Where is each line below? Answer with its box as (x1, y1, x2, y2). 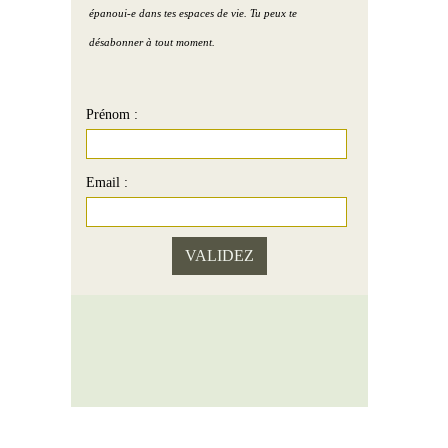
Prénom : (85, 107, 138, 123)
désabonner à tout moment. (88, 36, 215, 49)
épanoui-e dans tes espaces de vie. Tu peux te (88, 7, 297, 20)
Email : (85, 175, 128, 191)
